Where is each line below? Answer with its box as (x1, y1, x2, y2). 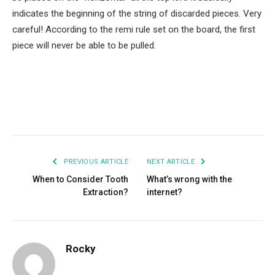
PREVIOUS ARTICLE (61, 157, 128, 166)
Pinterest (104, 105, 143, 117)
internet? (147, 187, 182, 197)
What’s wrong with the (147, 174, 232, 184)
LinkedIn (146, 105, 187, 117)
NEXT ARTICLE (147, 157, 197, 166)
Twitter (64, 105, 96, 117)
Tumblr (185, 105, 218, 117)
